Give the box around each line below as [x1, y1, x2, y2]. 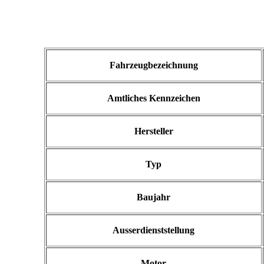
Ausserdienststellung [113, 225, 194, 236]
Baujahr [137, 192, 170, 203]
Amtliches [107, 93, 147, 104]
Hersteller [134, 126, 173, 137]
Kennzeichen [148, 93, 200, 104]
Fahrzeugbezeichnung [109, 60, 198, 71]
